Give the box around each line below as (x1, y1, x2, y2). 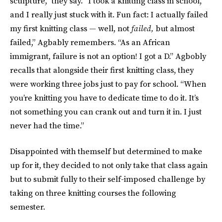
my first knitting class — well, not (10, 23, 131, 34)
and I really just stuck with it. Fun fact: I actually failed (10, 9, 208, 20)
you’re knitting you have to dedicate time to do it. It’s (10, 92, 199, 103)
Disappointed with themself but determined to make (10, 146, 202, 157)
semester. (10, 201, 45, 212)
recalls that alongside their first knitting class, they (10, 64, 194, 75)
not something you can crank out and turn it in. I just (10, 106, 202, 117)
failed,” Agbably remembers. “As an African (10, 37, 170, 48)
